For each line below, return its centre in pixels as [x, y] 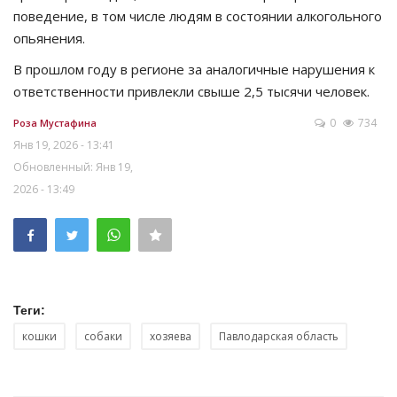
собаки [103, 336]
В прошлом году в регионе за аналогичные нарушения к [194, 69]
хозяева [171, 336]
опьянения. [49, 38]
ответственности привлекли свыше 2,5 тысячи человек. [191, 91]
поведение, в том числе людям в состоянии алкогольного [198, 16]
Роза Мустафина [55, 122]
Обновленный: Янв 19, [73, 167]
